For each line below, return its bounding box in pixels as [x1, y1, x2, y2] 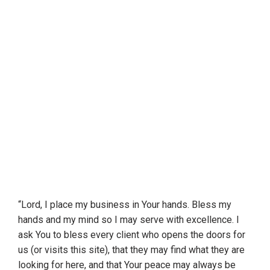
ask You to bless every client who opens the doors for [18, 229, 245, 240]
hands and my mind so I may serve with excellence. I [18, 214, 239, 225]
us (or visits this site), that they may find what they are [18, 244, 245, 256]
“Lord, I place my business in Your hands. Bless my [18, 199, 231, 210]
